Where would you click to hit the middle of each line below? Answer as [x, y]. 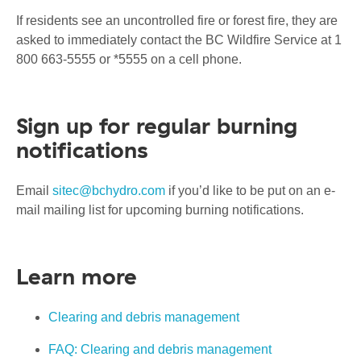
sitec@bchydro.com [109, 191]
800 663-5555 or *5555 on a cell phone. [129, 60]
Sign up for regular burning [157, 126]
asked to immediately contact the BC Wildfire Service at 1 [179, 40]
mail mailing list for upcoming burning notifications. [160, 210]
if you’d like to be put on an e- [250, 191]
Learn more [77, 276]
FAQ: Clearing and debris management [160, 350]
